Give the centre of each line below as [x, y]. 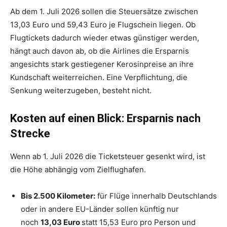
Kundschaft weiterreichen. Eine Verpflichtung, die [99, 78]
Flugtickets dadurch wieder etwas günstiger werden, [105, 38]
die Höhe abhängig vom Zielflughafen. [79, 170]
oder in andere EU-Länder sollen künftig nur [100, 209]
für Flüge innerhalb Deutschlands [156, 196]
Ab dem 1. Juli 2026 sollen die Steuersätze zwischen [104, 12]
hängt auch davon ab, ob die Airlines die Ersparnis [100, 51]
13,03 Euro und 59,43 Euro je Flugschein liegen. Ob [103, 25]
